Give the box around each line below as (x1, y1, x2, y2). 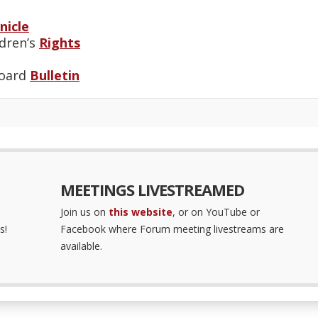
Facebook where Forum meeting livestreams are (60, 222, 284, 236)
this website (108, 205, 172, 219)
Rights (39, 34, 80, 51)
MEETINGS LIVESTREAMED (60, 179, 244, 200)
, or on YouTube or (172, 205, 260, 219)
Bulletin (30, 67, 79, 84)
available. (60, 239, 102, 253)
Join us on (60, 205, 109, 219)
